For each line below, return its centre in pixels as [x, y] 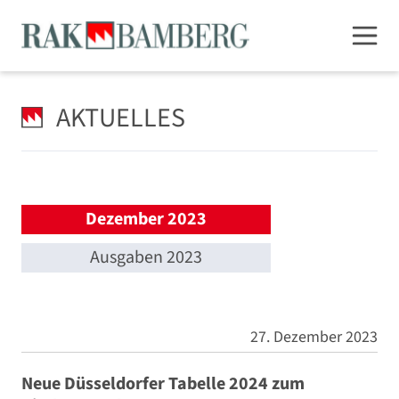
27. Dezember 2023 [314, 337]
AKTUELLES [121, 118]
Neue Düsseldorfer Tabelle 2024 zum [163, 384]
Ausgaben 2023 [146, 257]
